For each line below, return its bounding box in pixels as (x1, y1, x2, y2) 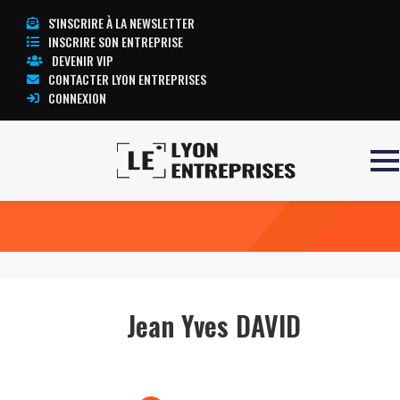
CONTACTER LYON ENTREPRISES (48, 70, 206, 88)
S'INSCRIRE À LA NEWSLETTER (48, 13, 195, 32)
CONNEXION (48, 88, 106, 107)
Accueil (12, 177, 52, 199)
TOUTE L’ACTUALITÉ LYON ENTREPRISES (171, 179, 387, 198)
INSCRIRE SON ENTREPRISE (48, 32, 183, 51)
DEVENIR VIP (52, 51, 113, 70)
